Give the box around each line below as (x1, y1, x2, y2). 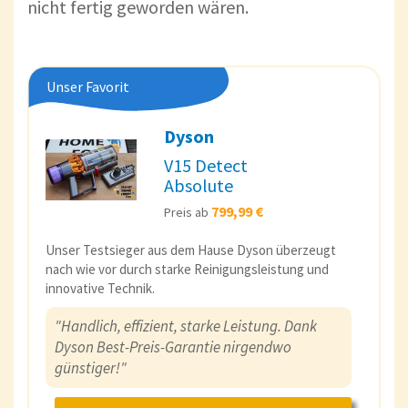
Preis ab (164, 203, 211, 220)
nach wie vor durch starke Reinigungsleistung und (46, 260, 329, 278)
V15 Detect (164, 153, 248, 177)
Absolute (164, 173, 233, 197)
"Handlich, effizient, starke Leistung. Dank (55, 315, 317, 336)
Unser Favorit (46, 76, 129, 96)
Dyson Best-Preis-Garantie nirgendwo (55, 336, 291, 357)
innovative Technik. (46, 279, 155, 297)
